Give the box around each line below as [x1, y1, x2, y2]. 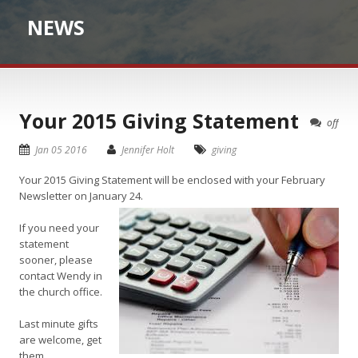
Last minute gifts [19, 316, 98, 331]
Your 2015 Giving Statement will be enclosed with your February [19, 173, 325, 187]
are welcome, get [19, 332, 101, 347]
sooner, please [19, 253, 93, 267]
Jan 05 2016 [35, 143, 87, 157]
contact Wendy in [19, 268, 102, 283]
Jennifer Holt [121, 143, 174, 157]
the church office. [19, 284, 102, 299]
